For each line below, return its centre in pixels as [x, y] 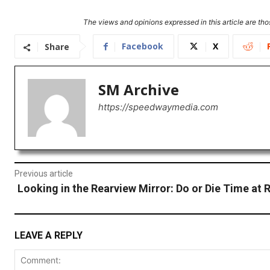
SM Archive [139, 90]
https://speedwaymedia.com [158, 107]
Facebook [143, 46]
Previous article [44, 174]
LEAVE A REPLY [49, 236]
